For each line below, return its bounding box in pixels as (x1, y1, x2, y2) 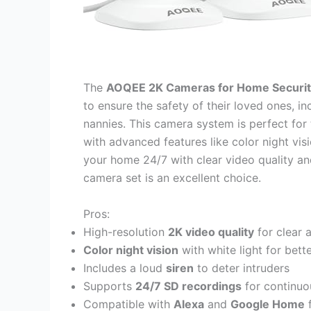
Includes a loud (83, 260, 166, 275)
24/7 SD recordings (135, 278, 242, 293)
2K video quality (168, 224, 254, 239)
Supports (83, 278, 135, 293)
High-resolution (83, 224, 168, 239)
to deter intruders (194, 260, 289, 275)
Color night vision (83, 242, 178, 257)
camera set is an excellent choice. (83, 171, 261, 185)
